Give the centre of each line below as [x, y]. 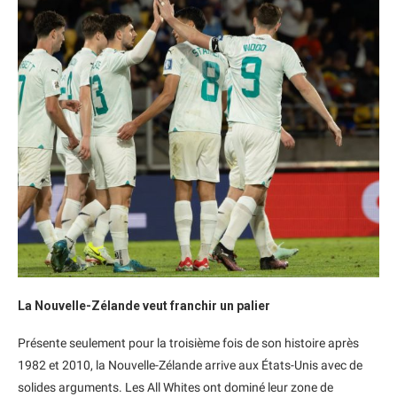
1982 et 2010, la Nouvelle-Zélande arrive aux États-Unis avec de [190, 366]
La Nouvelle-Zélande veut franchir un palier [144, 306]
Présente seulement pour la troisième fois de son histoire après [188, 343]
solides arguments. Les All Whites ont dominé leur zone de [175, 388]
